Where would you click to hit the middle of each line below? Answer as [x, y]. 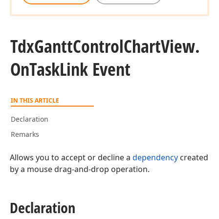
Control [98, 46]
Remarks [25, 134]
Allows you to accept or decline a [71, 157]
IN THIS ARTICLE [35, 100]
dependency [155, 157]
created [193, 157]
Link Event [95, 69]
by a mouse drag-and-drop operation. [80, 169]
